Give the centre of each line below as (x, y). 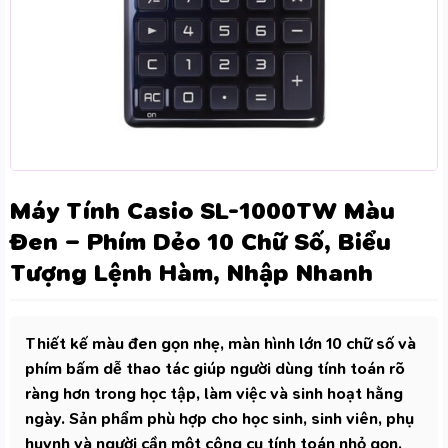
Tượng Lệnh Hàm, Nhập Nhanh (191, 273)
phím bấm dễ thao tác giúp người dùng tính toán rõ (215, 368)
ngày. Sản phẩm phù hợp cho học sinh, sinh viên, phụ (219, 418)
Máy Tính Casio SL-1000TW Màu (202, 211)
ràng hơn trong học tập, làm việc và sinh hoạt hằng (214, 393)
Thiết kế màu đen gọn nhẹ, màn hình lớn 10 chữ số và (220, 343)
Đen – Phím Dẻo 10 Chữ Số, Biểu (200, 242)
